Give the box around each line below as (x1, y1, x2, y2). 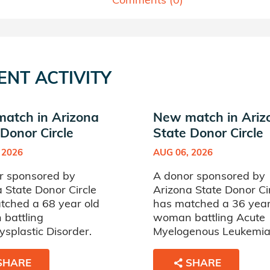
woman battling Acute (153, 210, 265, 224)
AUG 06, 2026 (153, 146, 213, 158)
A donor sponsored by (153, 169, 265, 183)
